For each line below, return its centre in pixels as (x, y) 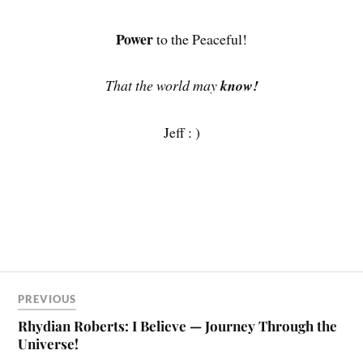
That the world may (162, 85)
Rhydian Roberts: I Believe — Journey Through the (178, 326)
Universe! (49, 344)
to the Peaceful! (200, 39)
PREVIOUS (47, 299)
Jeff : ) (181, 132)
